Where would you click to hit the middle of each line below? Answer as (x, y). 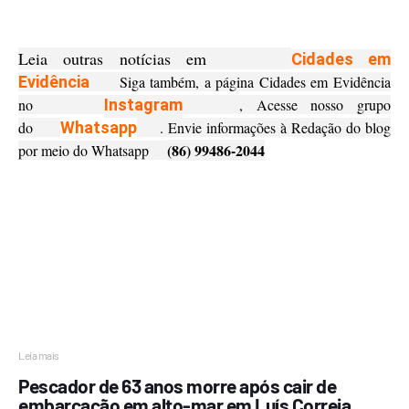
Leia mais (39, 355)
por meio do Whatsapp (93, 150)
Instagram (143, 105)
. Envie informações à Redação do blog (264, 127)
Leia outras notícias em (155, 58)
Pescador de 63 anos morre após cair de (177, 386)
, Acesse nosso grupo (287, 105)
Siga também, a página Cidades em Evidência (240, 82)
